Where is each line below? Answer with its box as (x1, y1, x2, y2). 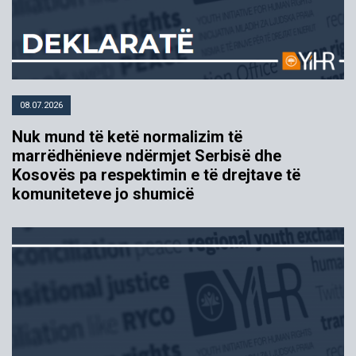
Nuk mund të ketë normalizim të (12, 127, 242, 147)
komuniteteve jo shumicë (12, 184, 194, 204)
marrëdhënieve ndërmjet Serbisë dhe (12, 146, 281, 166)
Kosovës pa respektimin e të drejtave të (12, 165, 300, 185)
